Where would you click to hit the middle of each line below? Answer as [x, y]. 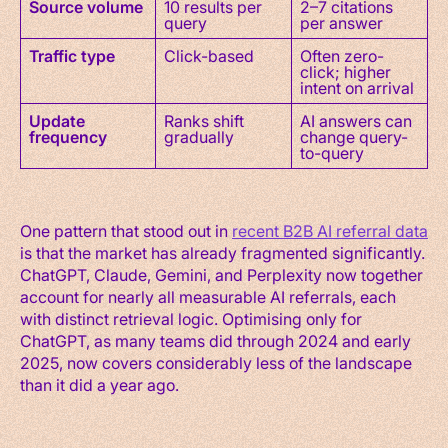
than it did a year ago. [99, 384]
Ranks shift [204, 120]
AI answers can [356, 120]
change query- [354, 136]
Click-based [209, 55]
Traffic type [72, 55]
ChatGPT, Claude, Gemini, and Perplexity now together [221, 274]
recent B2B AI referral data [330, 230]
